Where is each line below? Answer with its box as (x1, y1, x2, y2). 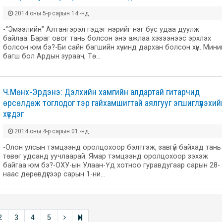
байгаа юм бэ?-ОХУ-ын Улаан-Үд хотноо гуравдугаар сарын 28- (3, 161, 220, 170)
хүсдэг (3, 109, 24, 119)
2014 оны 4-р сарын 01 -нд (13, 128, 89, 135)
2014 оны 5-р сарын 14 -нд (13, 9, 89, 17)
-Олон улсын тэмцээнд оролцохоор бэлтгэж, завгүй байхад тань (3, 143, 221, 152)
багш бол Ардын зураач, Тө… (3, 52, 101, 60)
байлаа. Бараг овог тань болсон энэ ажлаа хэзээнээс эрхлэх (3, 34, 211, 43)
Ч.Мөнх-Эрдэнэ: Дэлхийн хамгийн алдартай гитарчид (3, 87, 200, 98)
